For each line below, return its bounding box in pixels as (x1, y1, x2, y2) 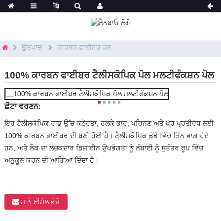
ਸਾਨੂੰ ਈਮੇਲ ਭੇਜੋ (20, 198, 60, 206)
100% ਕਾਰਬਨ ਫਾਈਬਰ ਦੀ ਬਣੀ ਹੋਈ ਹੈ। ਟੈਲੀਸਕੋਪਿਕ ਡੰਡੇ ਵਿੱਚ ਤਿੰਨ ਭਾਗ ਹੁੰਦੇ (4, 132, 209, 140)
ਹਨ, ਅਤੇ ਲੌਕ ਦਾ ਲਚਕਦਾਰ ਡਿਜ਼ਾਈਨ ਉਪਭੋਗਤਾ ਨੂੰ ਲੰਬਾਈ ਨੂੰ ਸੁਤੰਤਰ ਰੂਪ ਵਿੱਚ (4, 144, 203, 152)
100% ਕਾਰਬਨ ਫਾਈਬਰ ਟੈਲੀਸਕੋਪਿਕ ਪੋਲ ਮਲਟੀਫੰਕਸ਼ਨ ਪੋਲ (4, 69, 214, 80)
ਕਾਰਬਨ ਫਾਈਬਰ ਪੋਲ (57, 43, 111, 51)
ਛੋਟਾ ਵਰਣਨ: (4, 101, 40, 111)
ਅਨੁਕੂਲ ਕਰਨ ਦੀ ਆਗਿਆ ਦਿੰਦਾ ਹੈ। (4, 156, 99, 165)
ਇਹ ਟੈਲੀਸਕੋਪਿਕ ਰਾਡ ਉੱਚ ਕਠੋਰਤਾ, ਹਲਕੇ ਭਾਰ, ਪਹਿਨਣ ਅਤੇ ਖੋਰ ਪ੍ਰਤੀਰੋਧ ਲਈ (4, 119, 214, 128)
